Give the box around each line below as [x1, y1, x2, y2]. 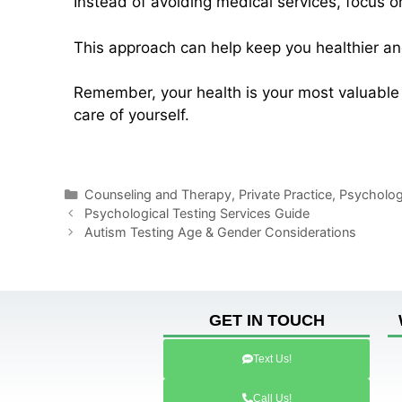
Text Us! [252, 352, 292, 365]
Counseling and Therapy [83, 186, 232, 202]
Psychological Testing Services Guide [83, 205, 310, 221]
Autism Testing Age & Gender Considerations [83, 223, 356, 240]
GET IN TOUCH [208, 310, 325, 329]
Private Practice [238, 186, 332, 202]
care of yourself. [74, 106, 189, 125]
